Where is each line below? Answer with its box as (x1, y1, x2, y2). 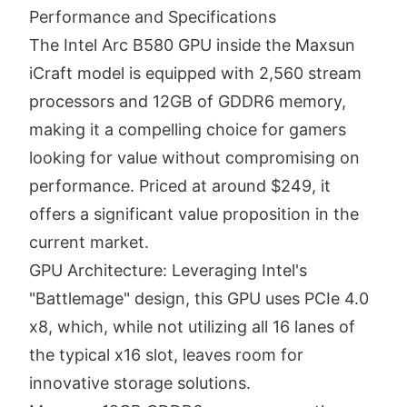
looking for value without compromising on (29, 147, 360, 167)
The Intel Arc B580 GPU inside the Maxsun (29, 35, 355, 55)
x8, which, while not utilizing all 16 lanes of (29, 316, 355, 336)
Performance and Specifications (29, 6, 276, 26)
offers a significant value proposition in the (29, 203, 359, 223)
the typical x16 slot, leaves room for (29, 344, 303, 364)
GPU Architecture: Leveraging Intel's (29, 260, 307, 280)
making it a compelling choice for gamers (29, 119, 346, 139)
